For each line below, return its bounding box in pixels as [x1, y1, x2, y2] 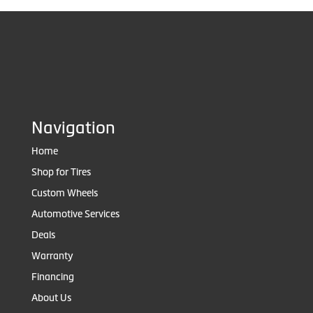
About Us [31, 292, 71, 304]
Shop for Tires [31, 166, 91, 178]
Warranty [31, 250, 73, 262]
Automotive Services [31, 208, 119, 220]
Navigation [31, 118, 115, 138]
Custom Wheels [31, 187, 98, 199]
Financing [31, 271, 74, 283]
